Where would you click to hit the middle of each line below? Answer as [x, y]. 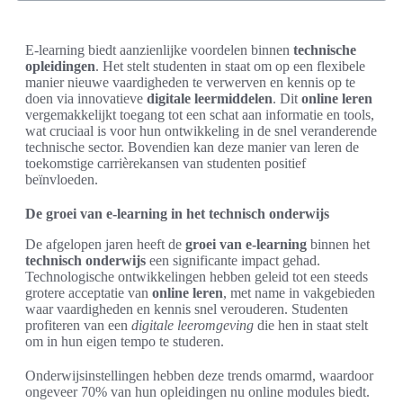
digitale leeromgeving [193, 325]
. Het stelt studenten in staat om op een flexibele [230, 66]
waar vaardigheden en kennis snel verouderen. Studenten [187, 309]
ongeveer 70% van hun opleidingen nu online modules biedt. [197, 392]
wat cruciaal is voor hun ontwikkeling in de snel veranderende [201, 131]
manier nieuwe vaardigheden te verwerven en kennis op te [190, 82]
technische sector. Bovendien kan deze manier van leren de [192, 147]
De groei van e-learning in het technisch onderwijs [177, 214]
